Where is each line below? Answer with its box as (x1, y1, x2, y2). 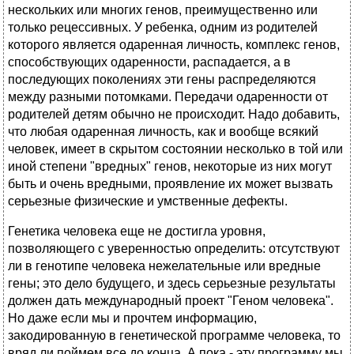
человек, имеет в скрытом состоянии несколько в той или (8, 142, 343, 156)
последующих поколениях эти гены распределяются (8, 73, 316, 87)
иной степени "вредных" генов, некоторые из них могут (8, 160, 332, 174)
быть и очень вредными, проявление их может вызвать (8, 177, 333, 191)
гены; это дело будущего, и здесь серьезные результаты (8, 277, 336, 291)
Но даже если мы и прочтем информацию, (8, 311, 257, 326)
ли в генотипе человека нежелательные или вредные (8, 259, 321, 273)
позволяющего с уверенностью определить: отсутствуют (8, 242, 340, 256)
